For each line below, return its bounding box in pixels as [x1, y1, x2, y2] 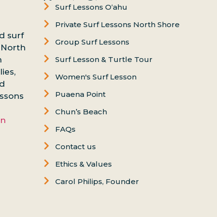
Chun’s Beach [55, 107, 108, 117]
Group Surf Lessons [55, 37, 130, 47]
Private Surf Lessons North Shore [55, 20, 180, 30]
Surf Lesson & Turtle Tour [55, 55, 153, 64]
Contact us [55, 142, 96, 152]
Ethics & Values [55, 159, 112, 169]
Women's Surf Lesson [55, 72, 137, 82]
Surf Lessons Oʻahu [55, 2, 128, 12]
